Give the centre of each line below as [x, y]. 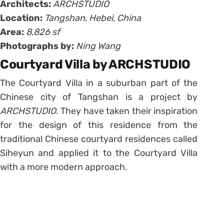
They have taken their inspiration [129, 111]
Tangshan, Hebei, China [93, 18]
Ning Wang [98, 46]
